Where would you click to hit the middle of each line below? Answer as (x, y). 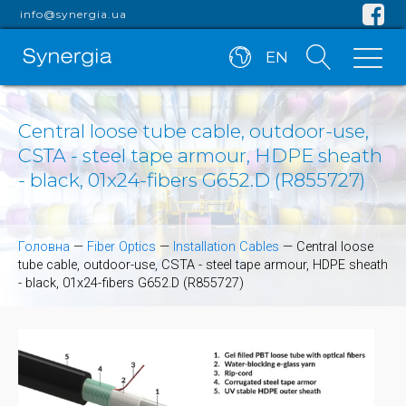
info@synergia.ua (74, 14)
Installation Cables (226, 247)
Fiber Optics (121, 247)
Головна (44, 247)
